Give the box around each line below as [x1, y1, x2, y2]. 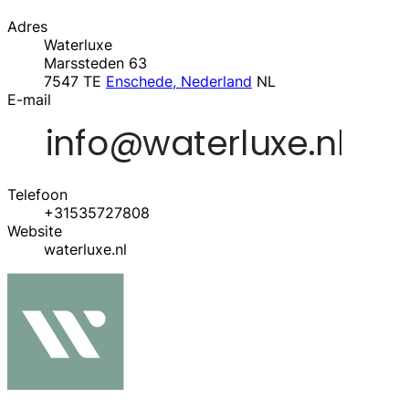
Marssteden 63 [44, 53, 147, 72]
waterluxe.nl [44, 239, 127, 258]
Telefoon [7, 184, 68, 204]
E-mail [7, 89, 51, 109]
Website [7, 221, 62, 240]
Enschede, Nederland [106, 71, 252, 90]
